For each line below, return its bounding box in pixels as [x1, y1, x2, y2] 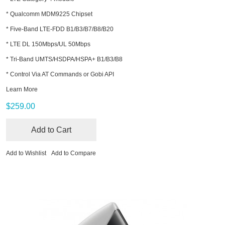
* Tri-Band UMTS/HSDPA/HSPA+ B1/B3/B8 [6, 55, 123, 63]
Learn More [6, 85, 38, 93]
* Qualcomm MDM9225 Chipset [6, 10, 92, 18]
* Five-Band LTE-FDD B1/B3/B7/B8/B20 [6, 25, 114, 33]
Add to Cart [31, 125, 71, 134]
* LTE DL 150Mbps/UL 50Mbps [6, 40, 90, 48]
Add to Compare [51, 149, 96, 157]
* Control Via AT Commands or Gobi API [6, 70, 114, 78]
